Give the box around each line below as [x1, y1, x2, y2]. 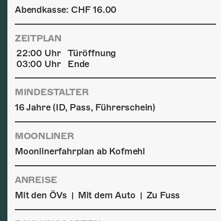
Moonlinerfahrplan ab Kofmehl [15, 146, 145, 157]
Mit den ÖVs [15, 189, 68, 201]
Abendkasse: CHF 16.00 [15, 4, 117, 15]
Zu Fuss [146, 189, 181, 201]
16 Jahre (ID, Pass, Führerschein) [15, 102, 156, 113]
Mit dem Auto [77, 189, 136, 201]
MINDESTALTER [15, 86, 89, 98]
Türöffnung [68, 47, 116, 59]
